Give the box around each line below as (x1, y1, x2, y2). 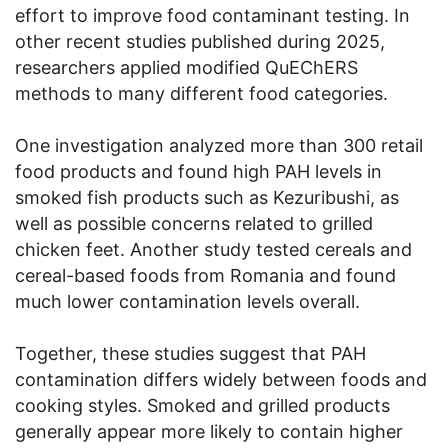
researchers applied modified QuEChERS (15, 56, 358, 78)
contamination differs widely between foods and (15, 368, 427, 390)
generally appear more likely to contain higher (15, 420, 403, 442)
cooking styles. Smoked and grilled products (15, 394, 390, 416)
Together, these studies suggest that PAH (15, 342, 366, 364)
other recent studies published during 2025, (15, 30, 385, 52)
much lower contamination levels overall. (15, 290, 360, 312)
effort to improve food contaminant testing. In (15, 4, 410, 26)
